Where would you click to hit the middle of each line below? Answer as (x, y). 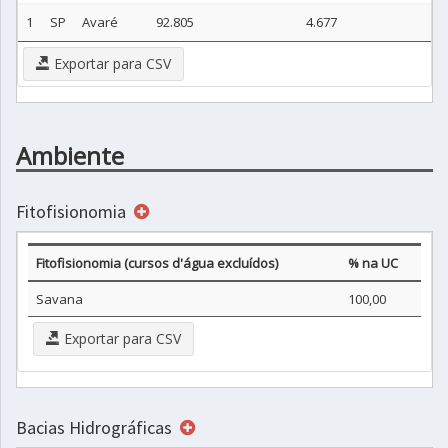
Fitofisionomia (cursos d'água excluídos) (157, 263)
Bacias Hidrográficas (96, 427)
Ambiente (70, 155)
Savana (59, 299)
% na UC (373, 263)
